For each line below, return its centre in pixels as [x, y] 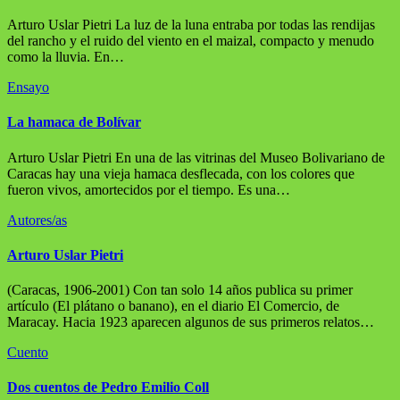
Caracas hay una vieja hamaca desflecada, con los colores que [181, 173]
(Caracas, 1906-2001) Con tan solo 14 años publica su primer [180, 290]
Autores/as [37, 220]
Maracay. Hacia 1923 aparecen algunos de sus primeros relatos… [191, 322]
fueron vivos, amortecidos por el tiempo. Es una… [149, 189]
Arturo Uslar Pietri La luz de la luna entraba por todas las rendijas [191, 25]
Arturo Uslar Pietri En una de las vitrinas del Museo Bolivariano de [196, 157]
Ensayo [28, 87]
